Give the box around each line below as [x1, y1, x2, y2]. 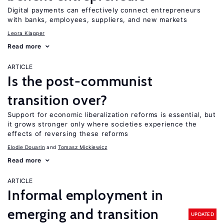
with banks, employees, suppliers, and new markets [7, 15, 187, 23]
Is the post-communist [7, 72, 153, 89]
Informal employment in [7, 186, 163, 203]
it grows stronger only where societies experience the [7, 120, 197, 128]
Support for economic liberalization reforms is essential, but [7, 110, 216, 118]
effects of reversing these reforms [7, 129, 128, 137]
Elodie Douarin [7, 144, 45, 150]
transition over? [7, 91, 107, 108]
